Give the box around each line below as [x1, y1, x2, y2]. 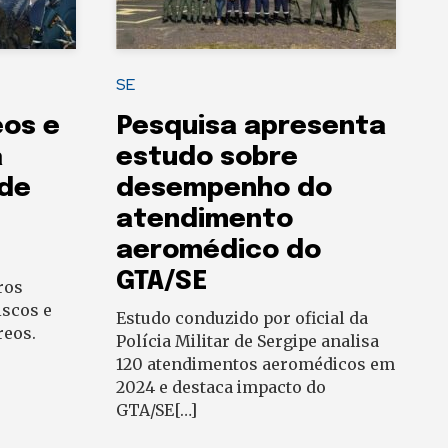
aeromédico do [116, 237, 321, 265]
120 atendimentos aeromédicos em [116, 354, 395, 375]
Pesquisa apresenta [116, 113, 386, 141]
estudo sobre [116, 144, 298, 172]
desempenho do [116, 175, 332, 203]
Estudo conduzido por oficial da [116, 308, 368, 329]
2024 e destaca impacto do [116, 377, 326, 398]
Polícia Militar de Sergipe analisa [116, 331, 379, 352]
